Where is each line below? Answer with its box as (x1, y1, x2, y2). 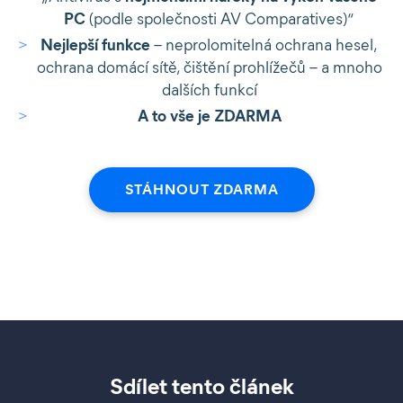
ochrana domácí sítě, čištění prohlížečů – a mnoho (36, 58, 382, 78)
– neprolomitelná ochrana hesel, (150, 35, 378, 56)
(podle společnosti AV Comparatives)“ (85, 9, 354, 30)
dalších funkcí (161, 80, 257, 101)
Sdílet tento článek (109, 372, 294, 401)
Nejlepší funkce (40, 35, 150, 56)
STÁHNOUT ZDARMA (124, 181, 279, 199)
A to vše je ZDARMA (137, 106, 282, 127)
